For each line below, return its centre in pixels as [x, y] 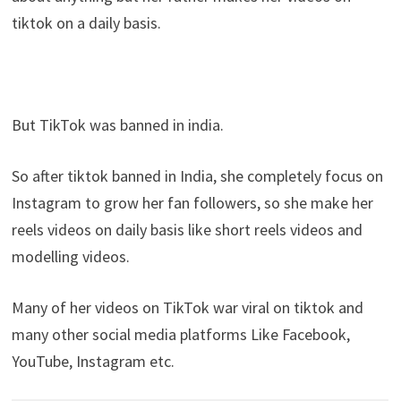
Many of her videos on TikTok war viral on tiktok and [187, 307]
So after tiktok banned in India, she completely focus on [197, 175]
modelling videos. [70, 256]
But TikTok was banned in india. [117, 124]
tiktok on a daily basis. [86, 22]
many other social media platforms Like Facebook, [180, 334]
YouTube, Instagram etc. [93, 361]
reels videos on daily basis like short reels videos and [187, 229]
